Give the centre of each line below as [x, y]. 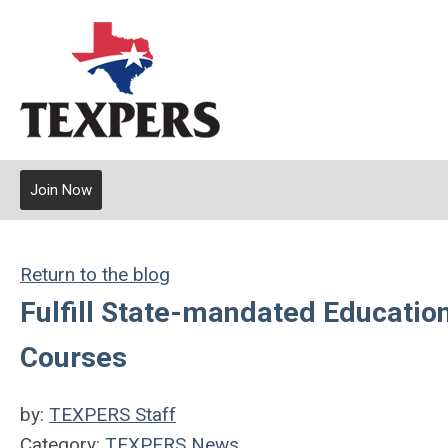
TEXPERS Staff [112, 414]
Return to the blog [95, 274]
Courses [73, 357]
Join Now [61, 190]
